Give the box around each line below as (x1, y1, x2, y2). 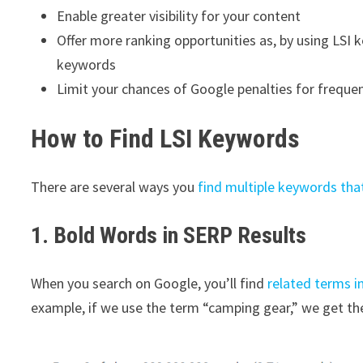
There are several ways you (31, 177, 199, 197)
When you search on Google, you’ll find (31, 274, 268, 293)
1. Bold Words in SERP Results (31, 222, 307, 250)
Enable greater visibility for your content (57, 6, 301, 26)
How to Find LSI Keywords (31, 122, 301, 154)
